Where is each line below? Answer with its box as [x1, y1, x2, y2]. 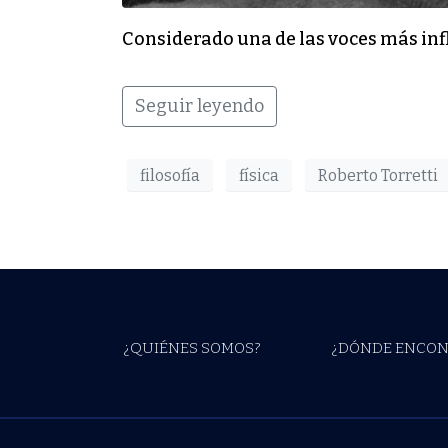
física [239, 165, 279, 185]
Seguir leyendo [135, 95, 264, 118]
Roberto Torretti [318, 165, 438, 185]
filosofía [140, 165, 200, 185]
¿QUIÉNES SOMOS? [123, 339, 261, 358]
